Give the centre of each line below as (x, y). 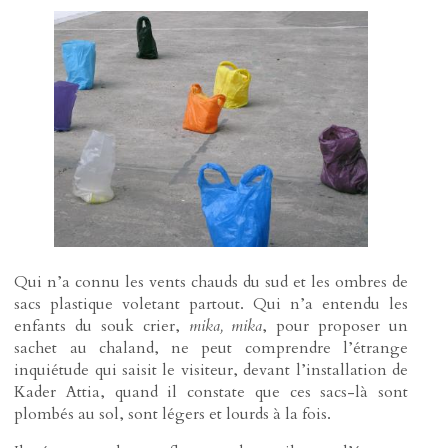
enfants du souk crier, (101, 325)
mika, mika (225, 325)
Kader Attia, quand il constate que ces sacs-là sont (211, 391)
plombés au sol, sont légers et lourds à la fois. (173, 413)
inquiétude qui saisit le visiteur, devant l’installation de (211, 369)
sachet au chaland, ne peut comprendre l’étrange (211, 347)
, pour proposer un (335, 325)
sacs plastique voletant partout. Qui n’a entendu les (211, 303)
